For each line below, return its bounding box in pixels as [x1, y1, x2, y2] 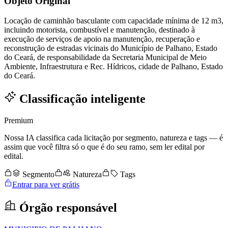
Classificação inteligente [16, 92, 146, 106]
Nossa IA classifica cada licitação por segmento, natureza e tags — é [4, 133, 223, 142]
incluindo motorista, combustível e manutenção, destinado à [4, 25, 195, 35]
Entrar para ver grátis [12, 180, 79, 189]
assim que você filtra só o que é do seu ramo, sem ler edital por [4, 142, 205, 151]
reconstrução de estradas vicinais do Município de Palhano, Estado [4, 44, 217, 53]
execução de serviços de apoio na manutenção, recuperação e [4, 35, 200, 44]
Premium [4, 116, 33, 125]
